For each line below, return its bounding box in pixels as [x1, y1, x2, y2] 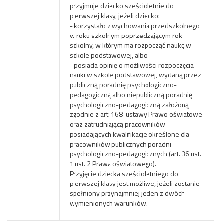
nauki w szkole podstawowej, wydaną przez [69, 70, 201, 80]
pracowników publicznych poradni [69, 139, 171, 149]
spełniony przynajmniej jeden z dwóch [69, 188, 185, 198]
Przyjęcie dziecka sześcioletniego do [69, 168, 178, 179]
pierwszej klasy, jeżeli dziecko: [69, 10, 160, 21]
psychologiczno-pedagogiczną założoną [69, 99, 189, 110]
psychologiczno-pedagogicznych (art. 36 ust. [69, 148, 201, 159]
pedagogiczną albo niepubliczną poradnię [69, 89, 192, 100]
